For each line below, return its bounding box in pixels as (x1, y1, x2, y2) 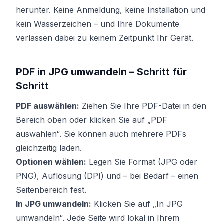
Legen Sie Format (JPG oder (86, 157, 197, 167)
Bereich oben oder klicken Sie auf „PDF (16, 115, 167, 125)
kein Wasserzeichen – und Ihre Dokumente (16, 19, 179, 29)
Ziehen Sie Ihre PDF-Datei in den (79, 101, 206, 111)
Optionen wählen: (16, 157, 86, 167)
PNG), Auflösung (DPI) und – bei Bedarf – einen (16, 171, 198, 181)
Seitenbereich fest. (16, 185, 86, 195)
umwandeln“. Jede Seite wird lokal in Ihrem (16, 213, 179, 223)
